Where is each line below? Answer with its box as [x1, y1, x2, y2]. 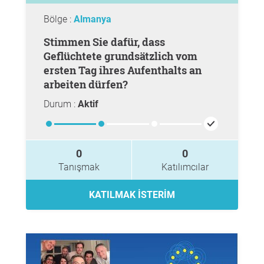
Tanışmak [58, 161, 100, 173]
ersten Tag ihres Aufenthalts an [44, 63, 202, 77]
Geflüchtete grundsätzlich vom [44, 49, 197, 63]
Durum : [44, 98, 78, 110]
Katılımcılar [161, 161, 209, 173]
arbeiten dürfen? [44, 77, 128, 91]
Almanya [74, 14, 111, 25]
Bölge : [44, 14, 74, 25]
